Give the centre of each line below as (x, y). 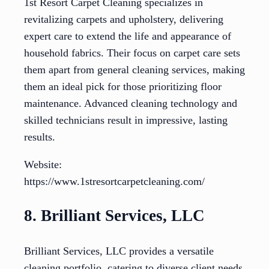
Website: (43, 164)
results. (40, 137)
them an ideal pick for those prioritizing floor (123, 86)
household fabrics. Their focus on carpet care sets (132, 53)
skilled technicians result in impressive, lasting (126, 120)
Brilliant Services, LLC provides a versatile (119, 251)
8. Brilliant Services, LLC (114, 216)
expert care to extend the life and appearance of (128, 36)
